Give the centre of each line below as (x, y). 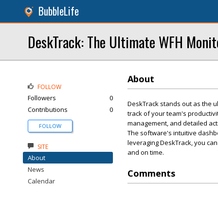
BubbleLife (59, 11)
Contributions (48, 109)
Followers (42, 98)
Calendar (41, 181)
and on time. (146, 152)
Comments (151, 173)
